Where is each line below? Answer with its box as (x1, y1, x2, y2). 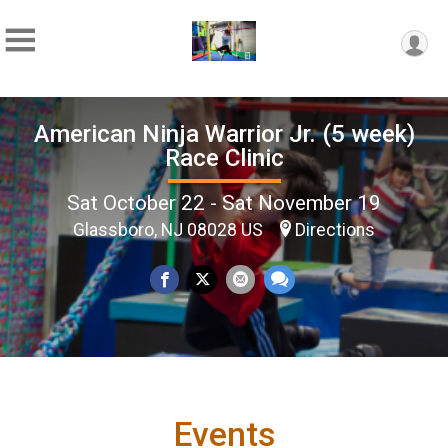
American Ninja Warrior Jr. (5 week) (33, 119, 415, 148)
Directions (295, 219, 375, 240)
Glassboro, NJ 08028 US (73, 219, 267, 240)
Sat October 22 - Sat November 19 (67, 190, 381, 215)
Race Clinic (164, 143, 284, 172)
